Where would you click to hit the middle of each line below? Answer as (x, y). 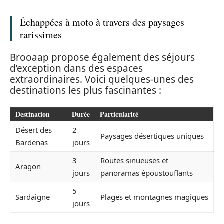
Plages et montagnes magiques (154, 197)
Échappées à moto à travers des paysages (102, 22)
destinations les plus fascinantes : (86, 91)
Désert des (34, 130)
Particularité (119, 114)
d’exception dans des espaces (76, 69)
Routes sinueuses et (134, 160)
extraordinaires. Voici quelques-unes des (102, 80)
